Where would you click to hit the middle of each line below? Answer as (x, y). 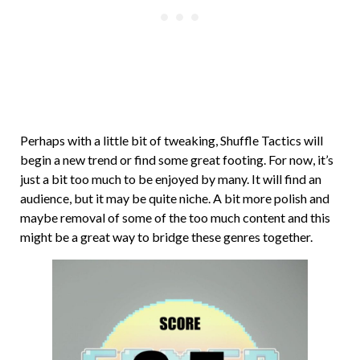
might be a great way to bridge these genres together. (166, 237)
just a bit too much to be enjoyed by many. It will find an (171, 179)
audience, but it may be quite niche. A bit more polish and (175, 198)
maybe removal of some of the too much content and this (175, 218)
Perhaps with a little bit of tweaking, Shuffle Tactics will (172, 141)
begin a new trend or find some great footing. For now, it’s (177, 160)
